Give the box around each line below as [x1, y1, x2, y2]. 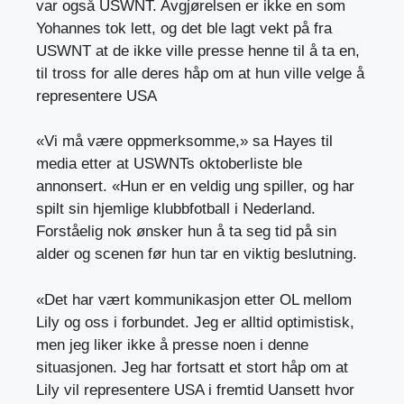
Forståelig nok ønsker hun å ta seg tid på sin [36, 223, 336, 241]
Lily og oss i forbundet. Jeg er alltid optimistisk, [36, 313, 354, 331]
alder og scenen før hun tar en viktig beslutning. [36, 245, 357, 263]
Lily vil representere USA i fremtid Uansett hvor [36, 381, 354, 399]
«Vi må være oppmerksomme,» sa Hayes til [36, 133, 333, 151]
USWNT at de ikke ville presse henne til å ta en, [36, 41, 360, 60]
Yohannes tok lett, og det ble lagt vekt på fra [36, 19, 332, 37]
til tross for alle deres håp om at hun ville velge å [36, 64, 364, 82]
